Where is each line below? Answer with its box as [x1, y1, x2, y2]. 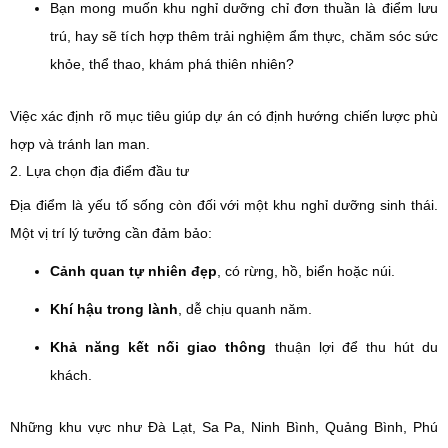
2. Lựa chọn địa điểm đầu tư [10, 163, 189, 179]
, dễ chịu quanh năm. [178, 301, 312, 317]
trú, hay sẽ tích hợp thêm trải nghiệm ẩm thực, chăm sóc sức [50, 28, 438, 44]
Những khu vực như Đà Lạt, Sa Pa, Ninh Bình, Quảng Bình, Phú [10, 419, 438, 435]
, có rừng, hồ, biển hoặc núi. [217, 263, 395, 279]
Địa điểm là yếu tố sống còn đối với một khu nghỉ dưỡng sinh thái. [10, 197, 438, 213]
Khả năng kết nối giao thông [50, 339, 267, 355]
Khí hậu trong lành [50, 301, 178, 317]
